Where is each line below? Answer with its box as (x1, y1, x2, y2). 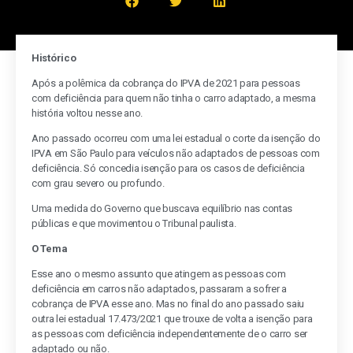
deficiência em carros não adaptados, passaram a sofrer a (32, 283, 287, 295)
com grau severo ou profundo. (32, 177, 165, 190)
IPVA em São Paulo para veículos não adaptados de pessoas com (32, 147, 320, 160)
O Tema (32, 243, 68, 255)
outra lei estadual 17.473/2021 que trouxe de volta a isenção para (32, 313, 313, 325)
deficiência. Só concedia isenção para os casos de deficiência (32, 162, 305, 175)
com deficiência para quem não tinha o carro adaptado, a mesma (32, 92, 316, 105)
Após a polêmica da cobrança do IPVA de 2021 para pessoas (32, 77, 300, 90)
